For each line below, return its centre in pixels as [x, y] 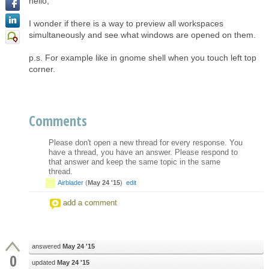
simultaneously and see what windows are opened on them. [142, 35]
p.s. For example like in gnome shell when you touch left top [143, 58]
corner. [42, 69]
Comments [58, 121]
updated [44, 262]
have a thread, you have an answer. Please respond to [143, 152]
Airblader [71, 183]
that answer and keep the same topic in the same [134, 162]
